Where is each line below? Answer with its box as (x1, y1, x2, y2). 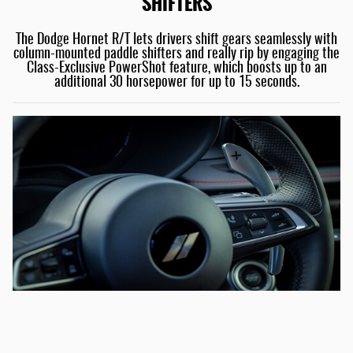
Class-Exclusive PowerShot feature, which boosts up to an (26, 61, 327, 76)
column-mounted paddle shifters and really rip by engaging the (13, 46, 340, 61)
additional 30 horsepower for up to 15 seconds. (54, 75, 299, 90)
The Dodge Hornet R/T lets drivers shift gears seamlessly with (16, 32, 337, 47)
